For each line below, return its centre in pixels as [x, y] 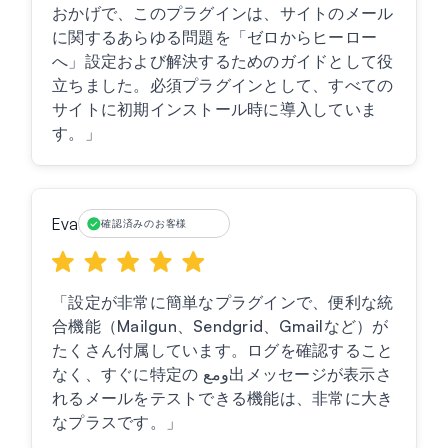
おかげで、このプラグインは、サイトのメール [223, 13]
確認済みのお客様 [144, 223]
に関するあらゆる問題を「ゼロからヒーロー [214, 37]
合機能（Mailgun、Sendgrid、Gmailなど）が [220, 326]
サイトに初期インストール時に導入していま [214, 109]
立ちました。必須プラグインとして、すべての [223, 85]
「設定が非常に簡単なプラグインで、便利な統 [223, 302]
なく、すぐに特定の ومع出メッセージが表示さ [127, 374]
